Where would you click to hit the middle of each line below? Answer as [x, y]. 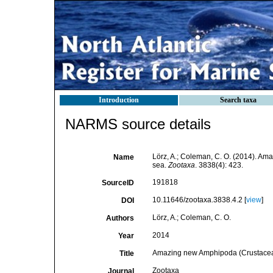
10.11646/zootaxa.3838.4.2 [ [199, 200]
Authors [120, 218]
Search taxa [238, 100]
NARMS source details [138, 124]
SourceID [118, 183]
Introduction [119, 100]
